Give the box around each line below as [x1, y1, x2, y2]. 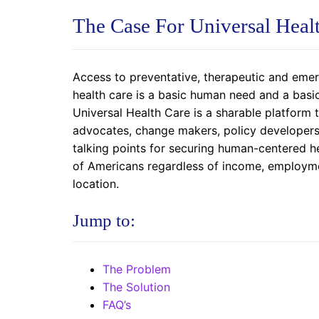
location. [73, 177, 119, 192]
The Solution [102, 280, 170, 295]
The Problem [102, 262, 171, 277]
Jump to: [73, 210, 135, 230]
